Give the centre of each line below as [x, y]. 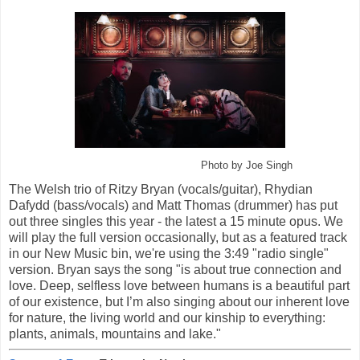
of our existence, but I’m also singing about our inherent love [179, 301]
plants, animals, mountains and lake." [115, 333]
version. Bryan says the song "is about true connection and [175, 269]
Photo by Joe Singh [247, 165]
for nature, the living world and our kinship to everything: [167, 317]
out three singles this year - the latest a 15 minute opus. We [176, 221]
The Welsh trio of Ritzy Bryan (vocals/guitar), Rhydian [161, 189]
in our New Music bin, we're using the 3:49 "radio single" [169, 253]
